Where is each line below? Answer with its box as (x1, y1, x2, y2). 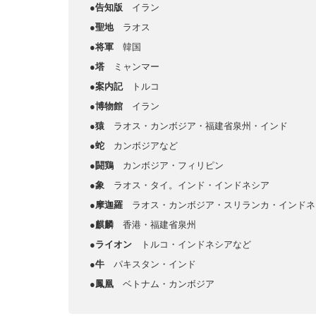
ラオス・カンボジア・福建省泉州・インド (114, 121, 288, 131)
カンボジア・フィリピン (123, 160, 224, 171)
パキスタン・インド (114, 259, 196, 269)
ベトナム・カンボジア (123, 279, 214, 289)
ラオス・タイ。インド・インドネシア (114, 180, 269, 190)
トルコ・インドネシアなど (141, 239, 251, 250)
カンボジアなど (114, 140, 178, 151)
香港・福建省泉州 (123, 219, 196, 230)
